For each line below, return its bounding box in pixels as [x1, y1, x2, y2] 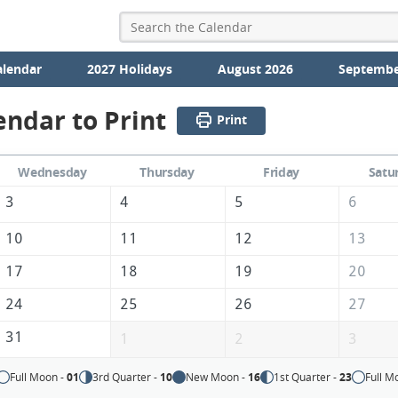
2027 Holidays [86, 60, 172, 77]
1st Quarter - [274, 370, 340, 385]
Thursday [139, 163, 195, 181]
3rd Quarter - [92, 370, 161, 385]
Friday [262, 163, 300, 181]
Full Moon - [10, 370, 68, 385]
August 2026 [217, 60, 293, 77]
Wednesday [18, 163, 87, 181]
